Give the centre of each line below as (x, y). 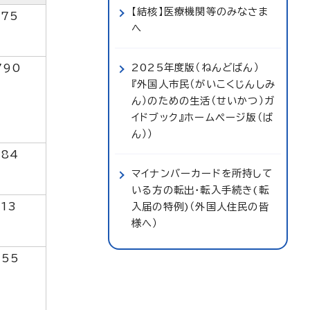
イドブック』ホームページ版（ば (202, 117)
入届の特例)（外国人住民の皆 (200, 207)
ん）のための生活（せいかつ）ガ (203, 101)
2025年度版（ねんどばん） (195, 67)
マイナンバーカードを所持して (202, 173)
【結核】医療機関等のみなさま (200, 11)
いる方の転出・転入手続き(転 (200, 190)
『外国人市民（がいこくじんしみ (203, 84)
